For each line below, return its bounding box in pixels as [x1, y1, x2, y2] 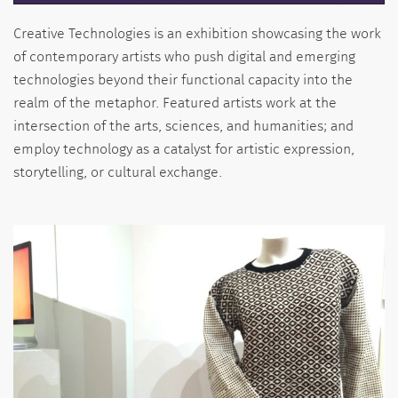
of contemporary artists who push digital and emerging [13, 49, 355, 64]
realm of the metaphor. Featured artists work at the [13, 95, 337, 110]
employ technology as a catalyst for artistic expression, [13, 141, 354, 156]
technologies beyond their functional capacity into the [13, 72, 353, 87]
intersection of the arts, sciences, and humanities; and [13, 118, 354, 133]
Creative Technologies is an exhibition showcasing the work [13, 26, 381, 41]
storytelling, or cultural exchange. [13, 164, 222, 179]
